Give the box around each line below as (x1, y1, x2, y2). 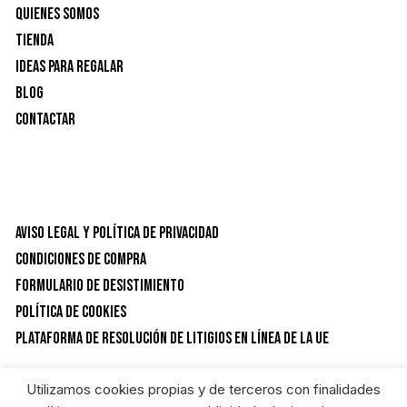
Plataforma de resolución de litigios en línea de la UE (15, 329, 330, 349)
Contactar (15, 110, 76, 130)
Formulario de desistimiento (15, 276, 185, 296)
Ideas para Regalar (15, 57, 124, 77)
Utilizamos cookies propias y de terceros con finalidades (26, 381, 381, 399)
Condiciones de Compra (15, 250, 147, 270)
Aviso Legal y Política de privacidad (15, 223, 220, 243)
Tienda (15, 31, 55, 51)
